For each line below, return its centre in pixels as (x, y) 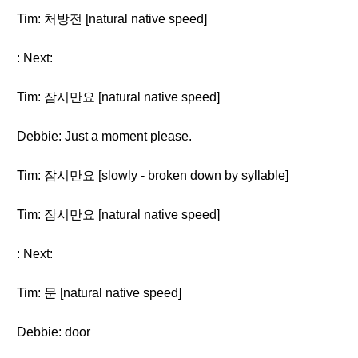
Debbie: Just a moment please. (104, 136)
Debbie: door (54, 332)
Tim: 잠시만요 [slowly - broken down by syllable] (153, 175)
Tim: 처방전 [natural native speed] (112, 19)
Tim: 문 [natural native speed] (99, 293)
